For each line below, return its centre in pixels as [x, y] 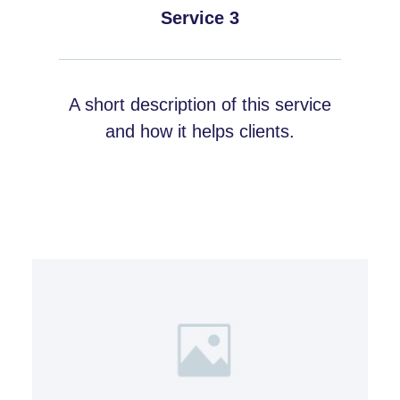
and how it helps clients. [200, 131]
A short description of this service [200, 104]
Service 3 [200, 17]
